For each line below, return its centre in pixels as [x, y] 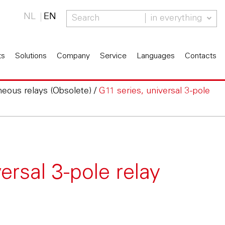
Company [74, 56]
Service [114, 56]
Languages [156, 56]
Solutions [31, 56]
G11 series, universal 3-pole [154, 91]
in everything [176, 19]
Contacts [201, 56]
